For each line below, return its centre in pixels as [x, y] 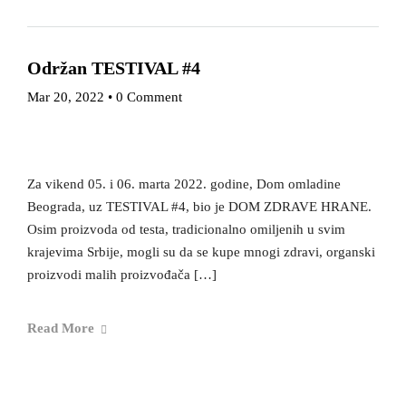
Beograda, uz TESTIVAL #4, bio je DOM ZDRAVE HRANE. [199, 206]
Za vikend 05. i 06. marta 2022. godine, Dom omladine [184, 184]
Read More [61, 329]
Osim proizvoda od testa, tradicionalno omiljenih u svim [186, 229]
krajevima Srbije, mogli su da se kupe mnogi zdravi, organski [201, 251]
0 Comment [149, 97]
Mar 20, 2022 [66, 97]
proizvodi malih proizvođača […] [122, 274]
